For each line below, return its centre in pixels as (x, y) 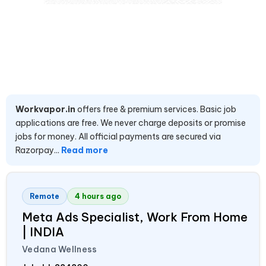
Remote (45, 196)
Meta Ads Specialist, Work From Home (135, 217)
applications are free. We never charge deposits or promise (131, 123)
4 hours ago (98, 196)
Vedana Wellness (60, 249)
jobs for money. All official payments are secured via (118, 136)
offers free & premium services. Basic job (156, 109)
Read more (85, 150)
